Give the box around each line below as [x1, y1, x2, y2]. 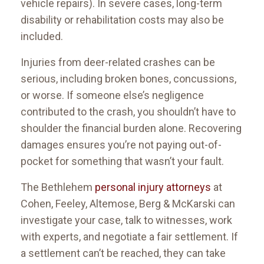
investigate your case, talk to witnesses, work [21, 214, 232, 227]
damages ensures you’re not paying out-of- [21, 138, 222, 151]
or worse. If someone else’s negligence [21, 89, 204, 102]
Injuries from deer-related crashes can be [21, 56, 215, 69]
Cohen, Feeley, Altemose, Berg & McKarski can [21, 197, 235, 210]
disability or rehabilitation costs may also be [21, 14, 224, 27]
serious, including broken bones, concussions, [21, 72, 236, 85]
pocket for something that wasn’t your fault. [21, 155, 224, 168]
